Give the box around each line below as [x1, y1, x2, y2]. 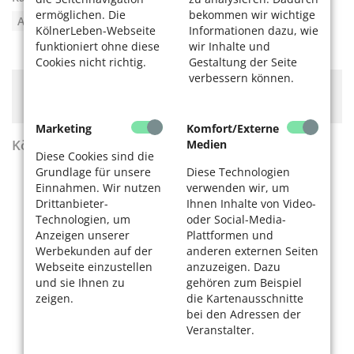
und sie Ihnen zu [36, 274, 125, 290]
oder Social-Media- [186, 211, 286, 227]
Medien [186, 136, 227, 152]
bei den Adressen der [186, 306, 301, 322]
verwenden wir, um [186, 179, 289, 195]
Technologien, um [36, 211, 130, 227]
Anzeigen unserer [36, 227, 130, 243]
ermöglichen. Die [36, 6, 126, 22]
